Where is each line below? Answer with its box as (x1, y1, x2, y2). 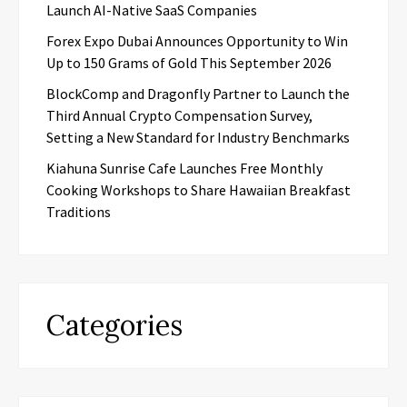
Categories (46, 308, 183, 342)
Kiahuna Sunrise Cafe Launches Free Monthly (46, 159, 323, 177)
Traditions (46, 203, 111, 221)
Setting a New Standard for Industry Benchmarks (46, 128, 350, 146)
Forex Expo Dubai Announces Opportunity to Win (46, 32, 348, 50)
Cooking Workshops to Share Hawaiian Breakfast (46, 181, 351, 199)
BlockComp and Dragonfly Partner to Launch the (46, 84, 350, 103)
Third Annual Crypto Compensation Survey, (46, 106, 313, 124)
